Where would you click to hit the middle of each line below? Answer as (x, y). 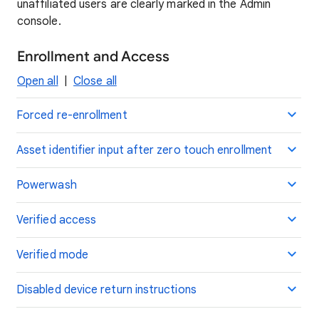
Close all (95, 81)
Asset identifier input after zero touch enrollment (144, 150)
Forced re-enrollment (72, 115)
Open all (38, 81)
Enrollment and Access (93, 57)
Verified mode (53, 255)
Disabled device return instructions (106, 290)
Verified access (57, 220)
